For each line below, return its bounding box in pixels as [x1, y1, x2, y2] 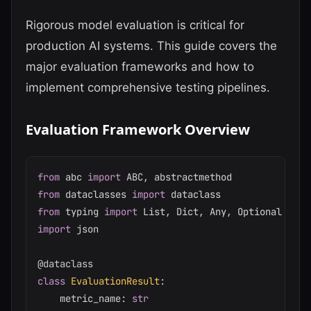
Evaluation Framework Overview [26, 120, 250, 139]
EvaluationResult [71, 275, 160, 287]
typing [60, 205, 104, 218]
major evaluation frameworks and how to [26, 60, 254, 74]
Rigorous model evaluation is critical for [26, 18, 244, 32]
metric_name [37, 292, 121, 305]
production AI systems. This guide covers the [26, 39, 277, 53]
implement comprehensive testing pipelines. [26, 81, 270, 94]
